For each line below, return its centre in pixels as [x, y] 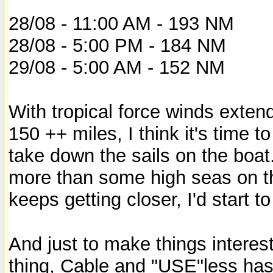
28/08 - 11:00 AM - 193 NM [121, 23]
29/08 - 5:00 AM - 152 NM [117, 67]
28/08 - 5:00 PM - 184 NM [117, 45]
